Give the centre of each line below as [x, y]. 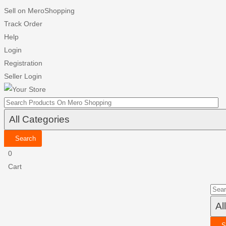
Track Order [23, 24]
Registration [23, 63]
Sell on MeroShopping [39, 11]
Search [25, 138]
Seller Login [23, 76]
